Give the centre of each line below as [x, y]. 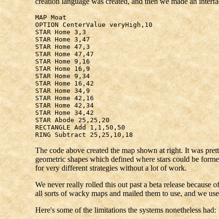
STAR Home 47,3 [62, 46]
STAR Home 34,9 [62, 90]
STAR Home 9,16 [62, 61]
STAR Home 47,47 [64, 54]
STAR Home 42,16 [64, 98]
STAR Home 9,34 [62, 76]
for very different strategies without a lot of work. [111, 168]
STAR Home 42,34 [64, 105]
